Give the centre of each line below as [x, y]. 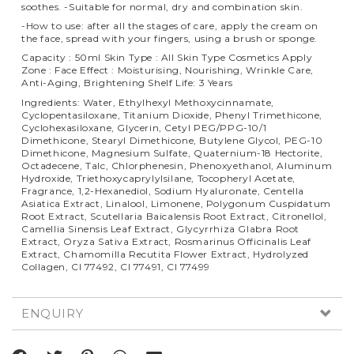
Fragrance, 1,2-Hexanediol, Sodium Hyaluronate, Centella [163, 190]
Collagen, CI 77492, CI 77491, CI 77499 [116, 266]
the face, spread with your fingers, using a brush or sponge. [170, 38]
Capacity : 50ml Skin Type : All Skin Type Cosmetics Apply [167, 58]
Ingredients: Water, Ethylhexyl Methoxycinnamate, [148, 102]
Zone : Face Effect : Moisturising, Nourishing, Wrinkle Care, [168, 70]
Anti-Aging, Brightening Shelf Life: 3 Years [127, 83]
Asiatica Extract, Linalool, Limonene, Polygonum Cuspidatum [176, 203]
